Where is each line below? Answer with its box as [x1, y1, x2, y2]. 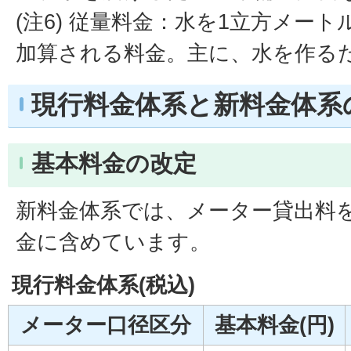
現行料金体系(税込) [12, 272, 195, 297]
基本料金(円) [214, 312, 335, 337]
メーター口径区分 [20, 312, 191, 337]
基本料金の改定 [31, 150, 197, 176]
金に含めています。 [16, 229, 211, 254]
